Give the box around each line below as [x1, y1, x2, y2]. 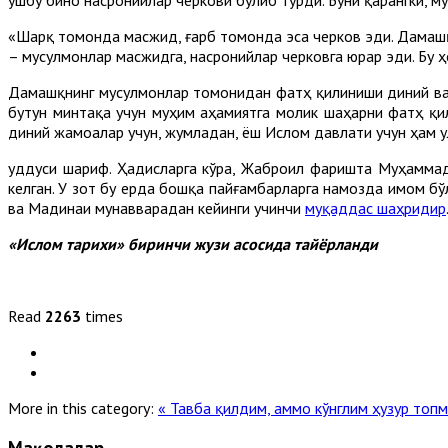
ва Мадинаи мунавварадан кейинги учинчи [8, 197, 305, 218]
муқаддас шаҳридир [305, 197, 446, 218]
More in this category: [8, 397, 154, 418]
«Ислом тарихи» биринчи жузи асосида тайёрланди [8, 233, 378, 254]
